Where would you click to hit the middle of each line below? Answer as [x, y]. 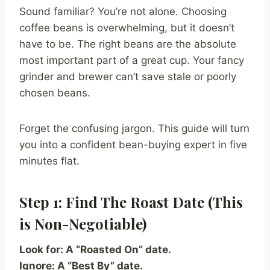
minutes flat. [49, 161]
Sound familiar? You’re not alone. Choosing [123, 12]
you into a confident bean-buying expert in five [133, 145]
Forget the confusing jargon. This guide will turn [134, 129]
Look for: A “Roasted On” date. [95, 250]
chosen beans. [55, 93]
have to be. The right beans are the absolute [128, 44]
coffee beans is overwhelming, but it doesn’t [127, 28]
